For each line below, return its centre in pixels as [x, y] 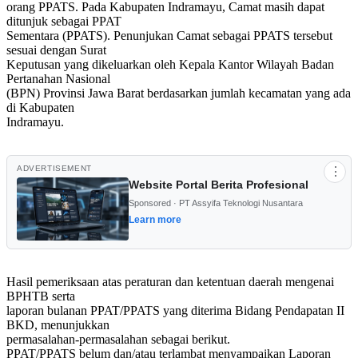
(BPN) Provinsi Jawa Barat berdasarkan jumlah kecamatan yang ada [179, 93]
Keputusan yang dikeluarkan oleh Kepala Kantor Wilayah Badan [170, 64]
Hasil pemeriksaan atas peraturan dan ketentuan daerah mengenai [170, 281]
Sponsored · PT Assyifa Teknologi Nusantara [216, 203]
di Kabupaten [40, 107]
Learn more [155, 219]
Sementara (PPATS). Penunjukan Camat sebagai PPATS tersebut [169, 35]
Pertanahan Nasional [58, 78]
